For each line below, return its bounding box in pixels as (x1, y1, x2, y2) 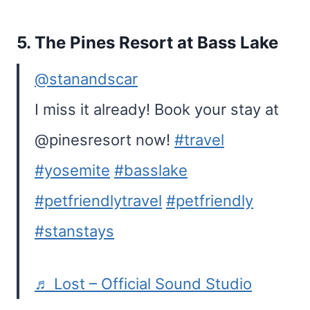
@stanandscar (35, 70, 138, 88)
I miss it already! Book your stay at (35, 100, 279, 118)
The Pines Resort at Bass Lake (35, 33, 278, 53)
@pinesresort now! (35, 131, 174, 149)
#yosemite (35, 161, 110, 179)
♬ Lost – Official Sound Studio (35, 275, 252, 293)
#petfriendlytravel (35, 192, 162, 210)
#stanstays (35, 222, 114, 240)
